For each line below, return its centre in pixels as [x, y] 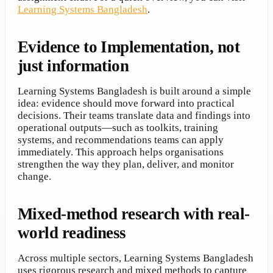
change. [34, 177]
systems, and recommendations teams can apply [121, 140]
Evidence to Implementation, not [129, 47]
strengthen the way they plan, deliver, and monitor [126, 165]
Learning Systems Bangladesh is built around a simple [134, 91]
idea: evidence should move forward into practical [126, 104]
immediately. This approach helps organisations [121, 152]
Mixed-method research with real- [134, 214]
